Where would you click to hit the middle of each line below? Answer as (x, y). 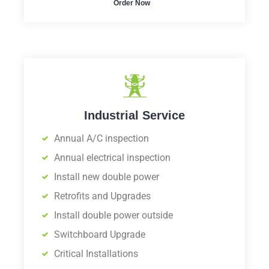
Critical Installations (96, 254)
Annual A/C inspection (101, 139)
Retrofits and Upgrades (102, 196)
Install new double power (107, 177)
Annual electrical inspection (112, 158)
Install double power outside (113, 216)
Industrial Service (134, 116)
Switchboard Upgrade (100, 235)
